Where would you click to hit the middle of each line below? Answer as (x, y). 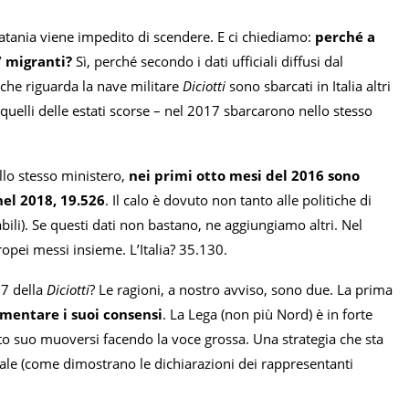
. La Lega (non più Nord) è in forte (267, 315)
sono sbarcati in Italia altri (308, 86)
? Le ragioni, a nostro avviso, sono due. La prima (241, 290)
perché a (345, 37)
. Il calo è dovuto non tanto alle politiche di (238, 200)
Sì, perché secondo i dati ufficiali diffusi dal (208, 62)
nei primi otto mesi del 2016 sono (244, 176)
